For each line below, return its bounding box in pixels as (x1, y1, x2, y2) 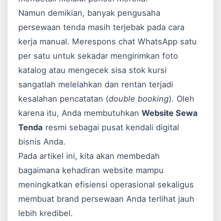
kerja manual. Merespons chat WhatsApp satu (18, 37, 197, 47)
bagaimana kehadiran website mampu (18, 165, 164, 176)
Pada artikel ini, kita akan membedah (18, 151, 160, 161)
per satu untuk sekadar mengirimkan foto (18, 51, 179, 61)
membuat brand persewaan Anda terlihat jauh (18, 194, 195, 204)
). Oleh (169, 94, 195, 104)
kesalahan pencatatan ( (18, 94, 109, 104)
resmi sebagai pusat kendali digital (43, 122, 180, 133)
